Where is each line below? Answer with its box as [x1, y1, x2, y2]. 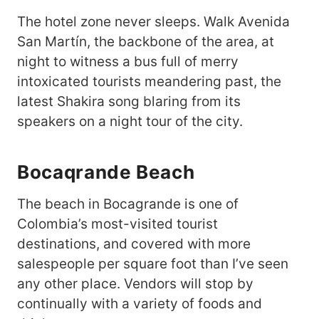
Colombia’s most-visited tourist [17, 215, 218, 232]
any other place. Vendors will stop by [17, 275, 253, 292]
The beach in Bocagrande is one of [17, 195, 239, 212]
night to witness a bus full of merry [17, 53, 239, 70]
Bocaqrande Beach [17, 160, 195, 183]
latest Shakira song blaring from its [17, 93, 241, 110]
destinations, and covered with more [17, 235, 251, 252]
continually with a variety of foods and [17, 295, 262, 312]
